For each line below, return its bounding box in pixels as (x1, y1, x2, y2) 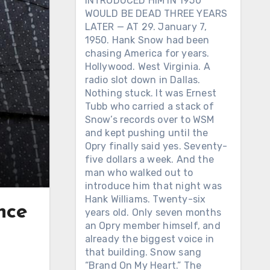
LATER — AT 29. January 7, (84, 21, 207, 33)
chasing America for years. (84, 48, 210, 59)
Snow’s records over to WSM (84, 114, 215, 125)
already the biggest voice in (84, 233, 215, 245)
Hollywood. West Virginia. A (84, 61, 210, 72)
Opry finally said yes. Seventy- (84, 140, 228, 152)
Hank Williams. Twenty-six (84, 193, 206, 205)
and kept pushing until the (84, 127, 209, 139)
